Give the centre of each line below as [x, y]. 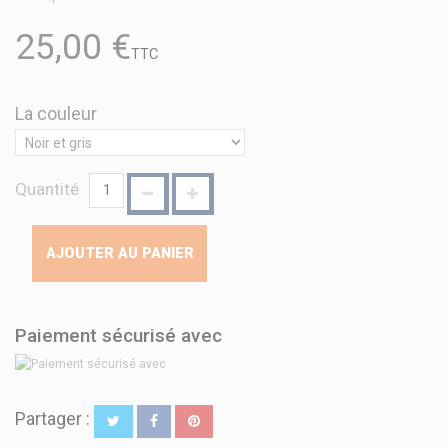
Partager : [54, 419]
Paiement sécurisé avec [118, 336]
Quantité [47, 189]
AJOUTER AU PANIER [119, 253]
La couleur [58, 114]
